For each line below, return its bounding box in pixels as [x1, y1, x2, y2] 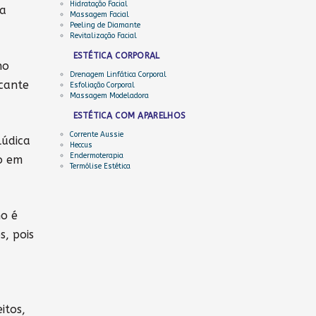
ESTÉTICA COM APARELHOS [73, 111, 186, 121]
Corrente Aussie [69, 130, 123, 139]
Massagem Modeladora [69, 92, 149, 100]
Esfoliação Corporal [69, 81, 135, 90]
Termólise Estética [69, 162, 130, 171]
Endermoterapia [69, 152, 123, 160]
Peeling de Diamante [69, 21, 140, 30]
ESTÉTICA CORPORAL [73, 51, 160, 61]
